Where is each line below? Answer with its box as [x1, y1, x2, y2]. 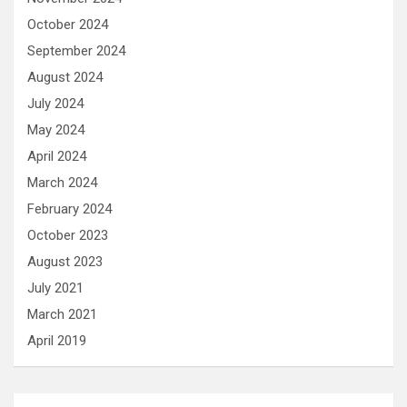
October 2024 [27, 16, 108, 33]
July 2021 [27, 280, 84, 296]
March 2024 [27, 174, 97, 191]
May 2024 [27, 122, 84, 138]
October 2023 [27, 227, 108, 243]
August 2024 [27, 69, 103, 85]
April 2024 [27, 148, 86, 164]
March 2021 [27, 306, 97, 323]
